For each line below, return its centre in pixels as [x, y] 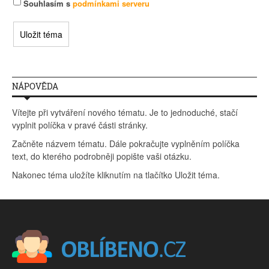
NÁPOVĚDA [35, 86]
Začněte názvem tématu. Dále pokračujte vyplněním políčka [126, 143]
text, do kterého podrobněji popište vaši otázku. [102, 156]
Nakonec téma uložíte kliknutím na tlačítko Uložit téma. [116, 174]
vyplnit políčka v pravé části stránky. [80, 125]
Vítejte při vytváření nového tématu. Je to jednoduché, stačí [125, 112]
